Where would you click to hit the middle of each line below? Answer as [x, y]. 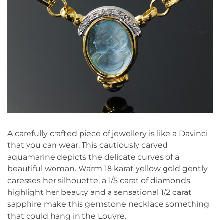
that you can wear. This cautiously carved [88, 145]
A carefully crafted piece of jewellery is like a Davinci [108, 134]
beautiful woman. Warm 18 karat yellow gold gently [108, 169]
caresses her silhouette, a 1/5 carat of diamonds [99, 181]
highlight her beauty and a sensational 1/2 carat [99, 192]
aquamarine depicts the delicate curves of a [93, 157]
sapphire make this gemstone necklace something [108, 204]
